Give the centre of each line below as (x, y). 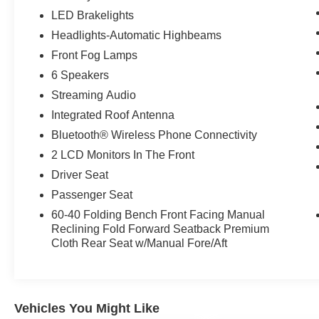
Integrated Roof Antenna (113, 115)
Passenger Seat (92, 194)
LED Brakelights (93, 15)
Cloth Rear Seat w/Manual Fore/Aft (140, 243)
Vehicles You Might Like (87, 308)
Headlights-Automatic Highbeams (137, 35)
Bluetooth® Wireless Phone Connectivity (155, 135)
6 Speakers (80, 75)
